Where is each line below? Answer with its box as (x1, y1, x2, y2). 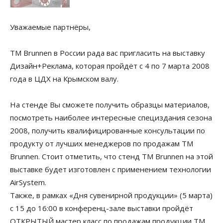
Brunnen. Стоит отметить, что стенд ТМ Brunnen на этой (10, 151, 213, 161)
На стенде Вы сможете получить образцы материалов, (10, 100, 210, 110)
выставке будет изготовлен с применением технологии (10, 164, 211, 174)
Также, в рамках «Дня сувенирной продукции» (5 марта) (10, 190, 213, 200)
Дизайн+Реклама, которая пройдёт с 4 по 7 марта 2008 (10, 61, 210, 71)
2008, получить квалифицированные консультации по (10, 125, 205, 135)
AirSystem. (10, 177, 46, 187)
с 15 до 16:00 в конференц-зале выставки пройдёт (10, 203, 193, 213)
